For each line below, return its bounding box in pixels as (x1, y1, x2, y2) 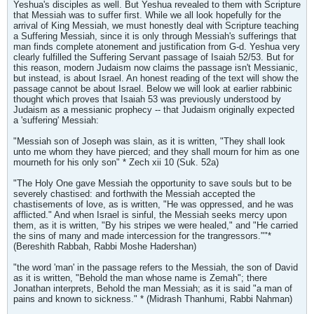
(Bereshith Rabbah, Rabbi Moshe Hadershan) (13, 241, 196, 252)
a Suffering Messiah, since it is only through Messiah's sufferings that (13, 31, 296, 41)
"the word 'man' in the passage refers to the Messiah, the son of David (13, 262, 298, 273)
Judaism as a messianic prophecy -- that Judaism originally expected (13, 104, 294, 115)
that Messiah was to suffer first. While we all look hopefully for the (13, 10, 281, 20)
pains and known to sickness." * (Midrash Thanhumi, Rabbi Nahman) (13, 294, 292, 304)
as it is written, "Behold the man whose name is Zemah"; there (13, 273, 267, 283)
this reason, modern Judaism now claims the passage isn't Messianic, (13, 62, 298, 73)
